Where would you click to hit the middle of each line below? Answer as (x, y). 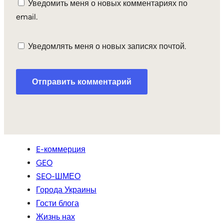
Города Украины (66, 190)
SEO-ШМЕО (58, 176)
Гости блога (57, 203)
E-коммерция (61, 149)
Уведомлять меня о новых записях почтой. (107, 46)
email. (27, 17)
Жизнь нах (55, 217)
